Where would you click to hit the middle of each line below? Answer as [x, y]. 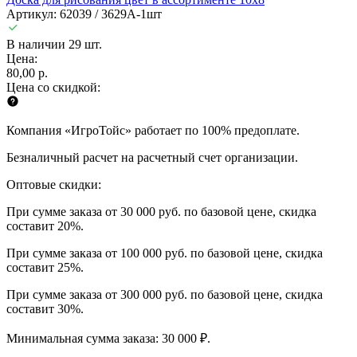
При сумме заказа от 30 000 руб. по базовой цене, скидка [161, 211]
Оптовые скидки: [54, 184]
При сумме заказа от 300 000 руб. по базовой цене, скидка [165, 294]
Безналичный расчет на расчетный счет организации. [152, 157]
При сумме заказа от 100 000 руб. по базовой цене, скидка [165, 253]
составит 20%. [45, 226]
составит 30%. [45, 308]
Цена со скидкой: [53, 87]
